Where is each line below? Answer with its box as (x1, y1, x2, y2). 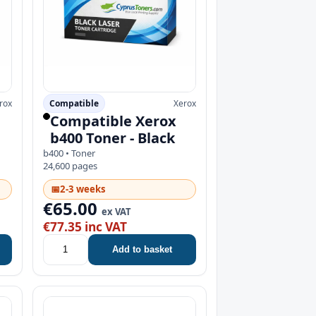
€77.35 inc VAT (42, 218, 127, 235)
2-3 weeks (59, 182, 106, 195)
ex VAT (101, 205, 131, 218)
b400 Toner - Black (49, 128, 175, 147)
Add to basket (111, 244, 172, 255)
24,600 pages (42, 159, 97, 172)
